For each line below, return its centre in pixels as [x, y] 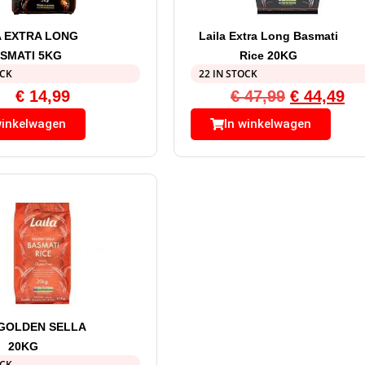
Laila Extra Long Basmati [268, 36]
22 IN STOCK [228, 74]
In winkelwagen [267, 124]
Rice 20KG [268, 56]
